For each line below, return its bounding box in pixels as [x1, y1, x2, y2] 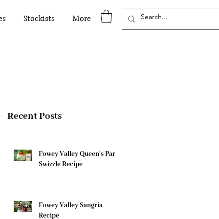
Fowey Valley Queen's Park [39, 150, 119, 159]
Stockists [23, 13, 55, 24]
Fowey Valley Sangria [39, 201, 103, 210]
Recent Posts [7, 110, 62, 123]
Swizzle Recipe [39, 160, 83, 169]
